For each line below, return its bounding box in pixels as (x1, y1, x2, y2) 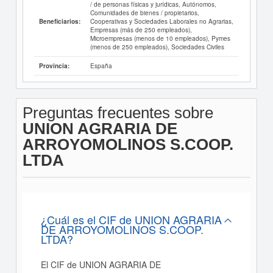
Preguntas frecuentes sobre (22, 104, 213, 122)
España (90, 61, 112, 71)
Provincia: (38, 62, 69, 71)
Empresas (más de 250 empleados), (90, 25, 192, 35)
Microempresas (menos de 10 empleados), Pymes (90, 34, 230, 43)
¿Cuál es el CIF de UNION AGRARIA (40, 211, 222, 228)
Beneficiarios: (38, 17, 80, 26)
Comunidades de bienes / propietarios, (90, 8, 199, 18)
